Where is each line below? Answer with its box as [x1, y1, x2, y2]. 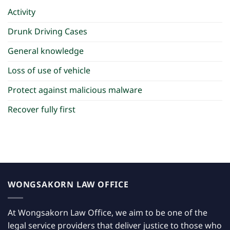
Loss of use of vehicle [8, 65, 90, 78]
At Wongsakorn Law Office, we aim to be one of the [8, 206, 207, 219]
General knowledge [8, 45, 84, 58]
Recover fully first [8, 104, 75, 117]
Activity [8, 6, 35, 19]
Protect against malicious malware [8, 84, 142, 97]
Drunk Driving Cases [8, 26, 87, 39]
